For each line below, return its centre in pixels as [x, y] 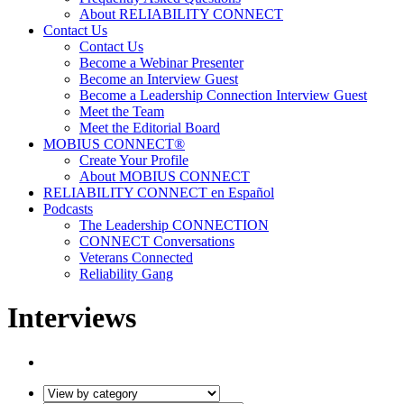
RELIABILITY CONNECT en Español [159, 193]
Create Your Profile [134, 160]
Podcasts [68, 209]
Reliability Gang [126, 274]
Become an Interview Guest [159, 79]
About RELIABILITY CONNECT [181, 14]
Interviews [79, 318]
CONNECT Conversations [157, 241]
